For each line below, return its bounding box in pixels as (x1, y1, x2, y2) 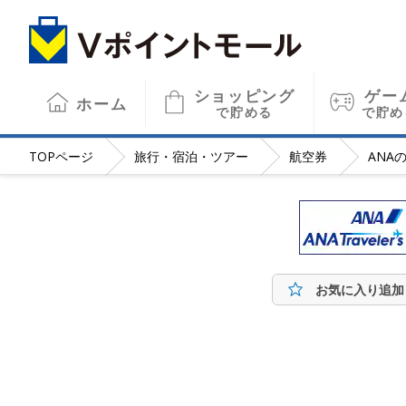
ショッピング (193, 85, 295, 106)
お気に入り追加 (315, 281, 404, 298)
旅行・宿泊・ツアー (134, 148, 248, 165)
